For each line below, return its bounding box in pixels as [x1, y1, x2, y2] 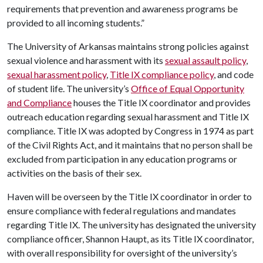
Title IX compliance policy [110, 69, 214, 80]
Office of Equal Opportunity [131, 83, 244, 94]
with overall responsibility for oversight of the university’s [7, 247, 237, 258]
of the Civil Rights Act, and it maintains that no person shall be [7, 139, 252, 150]
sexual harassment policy [7, 69, 106, 80]
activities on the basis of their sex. [7, 167, 141, 178]
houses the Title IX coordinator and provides [72, 97, 251, 108]
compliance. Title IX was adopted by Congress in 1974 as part [7, 125, 254, 136]
